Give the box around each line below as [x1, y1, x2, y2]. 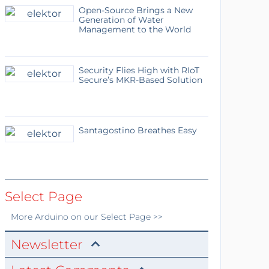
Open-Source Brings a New [78, 5, 193, 16]
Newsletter [10, 237, 83, 253]
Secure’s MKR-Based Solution [78, 74, 202, 85]
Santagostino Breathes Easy [78, 125, 197, 136]
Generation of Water [78, 14, 164, 25]
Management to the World [78, 24, 191, 35]
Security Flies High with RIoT [78, 65, 199, 76]
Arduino [34, 211, 68, 222]
